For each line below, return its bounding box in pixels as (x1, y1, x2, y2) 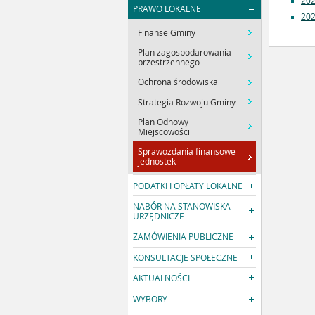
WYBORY (133, 292, 168, 304)
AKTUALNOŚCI (133, 272, 191, 284)
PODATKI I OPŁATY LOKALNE (133, 179, 243, 191)
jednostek (138, 155, 176, 167)
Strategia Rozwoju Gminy (138, 96, 236, 108)
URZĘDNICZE (133, 210, 185, 222)
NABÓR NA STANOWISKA (133, 200, 231, 212)
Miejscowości (138, 126, 191, 138)
